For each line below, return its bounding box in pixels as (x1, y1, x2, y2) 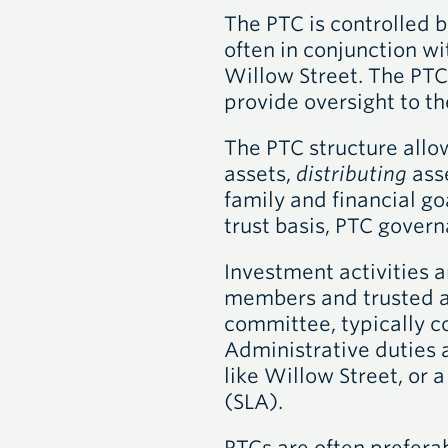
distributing (295, 162, 412, 186)
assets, (223, 162, 296, 186)
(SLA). (223, 390, 283, 414)
